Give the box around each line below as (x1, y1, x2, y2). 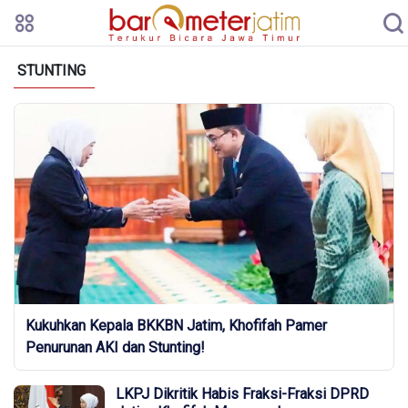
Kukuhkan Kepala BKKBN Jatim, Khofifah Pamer (25, 317, 327, 334)
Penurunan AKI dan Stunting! (25, 339, 205, 356)
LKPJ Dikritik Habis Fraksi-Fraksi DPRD (116, 385, 369, 403)
